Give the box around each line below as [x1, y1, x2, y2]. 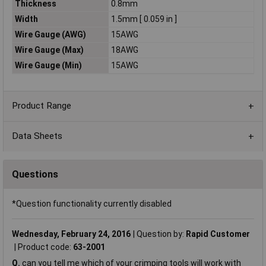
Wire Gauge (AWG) [14, 30, 86, 40]
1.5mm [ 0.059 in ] [110, 14, 177, 24]
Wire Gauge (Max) [14, 45, 84, 55]
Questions [12, 168, 58, 180]
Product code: [18, 242, 74, 252]
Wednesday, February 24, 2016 [12, 229, 131, 239]
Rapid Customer [186, 229, 251, 239]
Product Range [12, 100, 71, 112]
